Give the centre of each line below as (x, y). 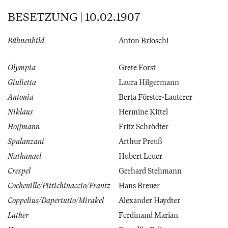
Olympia (22, 68)
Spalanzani (26, 142)
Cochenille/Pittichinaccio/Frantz (59, 186)
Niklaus (20, 112)
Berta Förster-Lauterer (155, 97)
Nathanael (24, 156)
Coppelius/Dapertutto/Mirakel (56, 201)
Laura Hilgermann (149, 83)
